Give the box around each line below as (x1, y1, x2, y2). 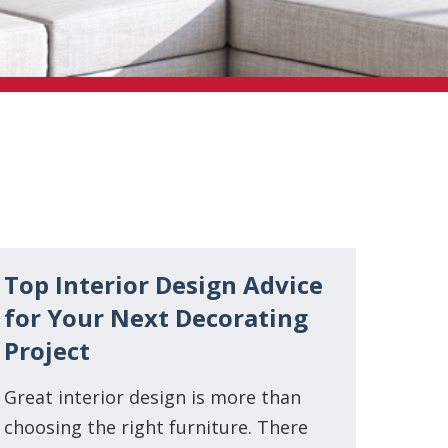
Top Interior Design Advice (4, 267, 323, 301)
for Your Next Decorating (4, 300, 308, 334)
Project (4, 333, 90, 367)
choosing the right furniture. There (4, 414, 308, 439)
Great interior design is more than (4, 384, 301, 409)
